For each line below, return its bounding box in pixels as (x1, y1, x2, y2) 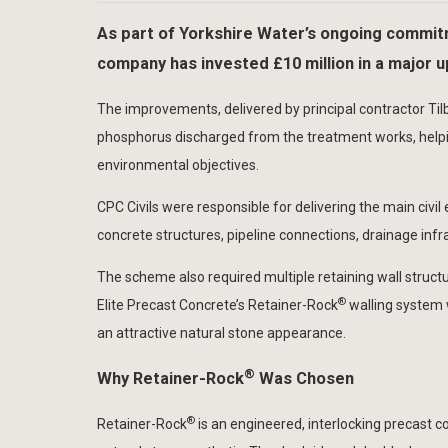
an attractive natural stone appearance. (97, 325, 346, 342)
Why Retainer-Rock (97, 368, 244, 388)
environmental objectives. (97, 157, 259, 174)
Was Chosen (255, 368, 354, 388)
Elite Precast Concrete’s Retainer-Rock (97, 297, 338, 314)
